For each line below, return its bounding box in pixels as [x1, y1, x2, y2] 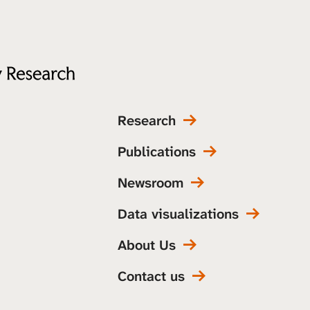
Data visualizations [118, 204, 239, 223]
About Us [118, 235, 176, 254]
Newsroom [118, 173, 184, 192]
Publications [118, 142, 197, 161]
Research [118, 111, 176, 129]
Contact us [118, 266, 185, 285]
